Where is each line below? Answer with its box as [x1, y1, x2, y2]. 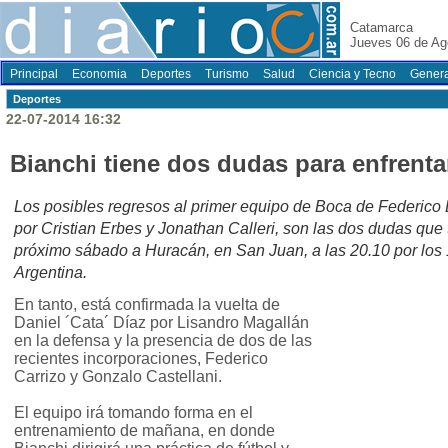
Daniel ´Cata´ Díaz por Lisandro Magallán [14, 314, 309, 332]
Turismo [205, 67, 249, 81]
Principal [10, 67, 58, 81]
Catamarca [350, 20, 413, 35]
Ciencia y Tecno [309, 67, 396, 81]
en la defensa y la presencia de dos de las [14, 332, 312, 350]
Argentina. [14, 264, 87, 282]
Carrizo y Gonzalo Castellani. [14, 368, 222, 386]
